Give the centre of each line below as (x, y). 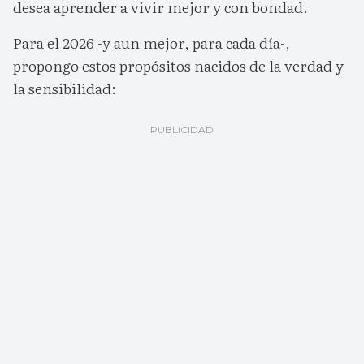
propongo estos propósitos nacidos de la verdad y (178, 65)
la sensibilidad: (65, 88)
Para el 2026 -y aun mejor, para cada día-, (152, 42)
